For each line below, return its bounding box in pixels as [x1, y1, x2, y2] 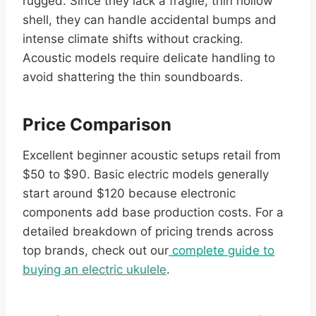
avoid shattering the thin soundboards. [23, 70, 243, 85]
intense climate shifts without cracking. [23, 32, 243, 47]
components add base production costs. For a [23, 205, 284, 220]
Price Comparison [23, 114, 171, 135]
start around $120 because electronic [23, 186, 236, 201]
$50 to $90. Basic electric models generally [23, 167, 269, 182]
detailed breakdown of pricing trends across [23, 224, 274, 239]
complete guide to [169, 243, 274, 258]
